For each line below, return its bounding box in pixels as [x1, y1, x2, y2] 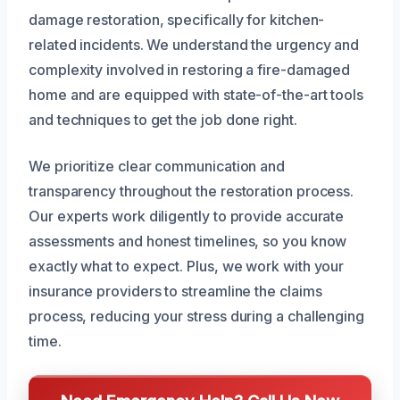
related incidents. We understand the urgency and [29, 36, 360, 54]
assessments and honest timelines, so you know [29, 232, 347, 251]
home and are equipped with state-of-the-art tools [29, 86, 364, 104]
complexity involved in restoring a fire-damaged [29, 61, 351, 79]
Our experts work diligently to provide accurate [29, 207, 345, 226]
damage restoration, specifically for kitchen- [29, 11, 325, 29]
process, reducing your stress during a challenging [29, 307, 365, 326]
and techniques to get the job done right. [29, 111, 297, 129]
